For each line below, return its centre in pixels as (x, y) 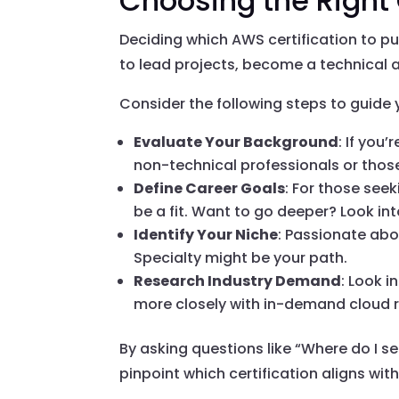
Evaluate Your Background (236, 142)
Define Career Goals (210, 189)
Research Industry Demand (238, 281)
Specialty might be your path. (241, 258)
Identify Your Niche (206, 235)
